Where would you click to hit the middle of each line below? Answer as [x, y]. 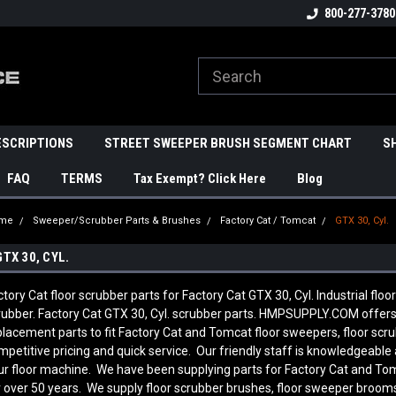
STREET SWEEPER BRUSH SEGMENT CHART [228, 143]
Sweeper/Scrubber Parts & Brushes [117, 221]
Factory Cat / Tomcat [268, 221]
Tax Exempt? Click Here [200, 179]
